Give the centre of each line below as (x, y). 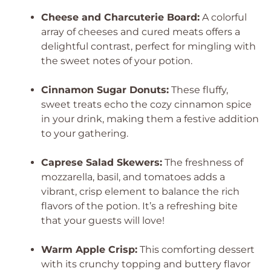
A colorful (223, 17)
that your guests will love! (103, 220)
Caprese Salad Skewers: (102, 162)
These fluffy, (198, 90)
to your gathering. (85, 133)
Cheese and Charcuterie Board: (120, 17)
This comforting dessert (196, 250)
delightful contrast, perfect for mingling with (149, 46)
